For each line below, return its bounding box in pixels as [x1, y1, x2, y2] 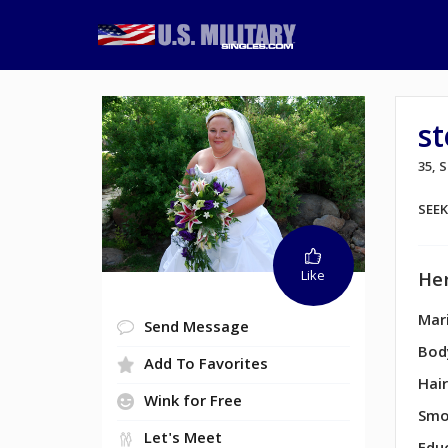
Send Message [144, 315, 249, 342]
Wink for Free [144, 389, 242, 416]
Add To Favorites [144, 352, 268, 379]
